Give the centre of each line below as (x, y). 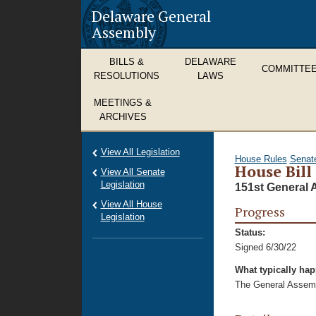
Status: (250, 232)
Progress (260, 212)
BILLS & (127, 62)
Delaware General (151, 16)
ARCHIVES (123, 117)
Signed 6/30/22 (265, 247)
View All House (131, 204)
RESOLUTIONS (127, 76)
